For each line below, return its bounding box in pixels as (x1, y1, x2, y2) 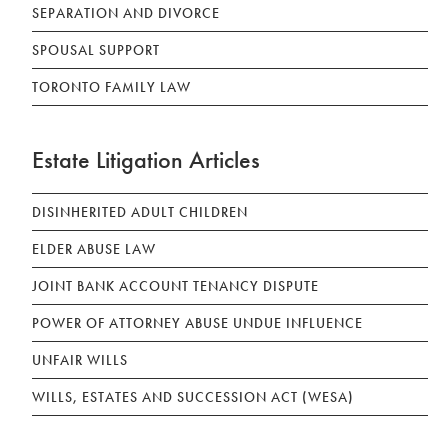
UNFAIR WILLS (32, 350, 129, 369)
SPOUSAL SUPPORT (32, 40, 161, 59)
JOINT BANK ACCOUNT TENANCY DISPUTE (32, 276, 320, 295)
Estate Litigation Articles (32, 143, 261, 175)
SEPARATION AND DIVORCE (32, 3, 221, 22)
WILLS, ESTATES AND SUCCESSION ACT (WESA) (32, 387, 355, 406)
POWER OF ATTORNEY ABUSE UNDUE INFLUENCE (32, 313, 364, 332)
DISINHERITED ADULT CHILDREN (32, 202, 249, 221)
